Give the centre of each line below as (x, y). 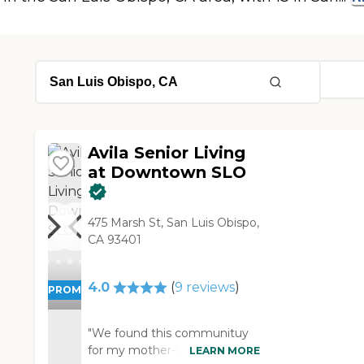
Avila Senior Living (167, 153)
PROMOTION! (84, 290)
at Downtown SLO (167, 173)
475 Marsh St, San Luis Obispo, (174, 223)
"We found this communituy (169, 334)
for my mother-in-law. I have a (173, 351)
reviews (208, 288)
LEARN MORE (225, 350)
